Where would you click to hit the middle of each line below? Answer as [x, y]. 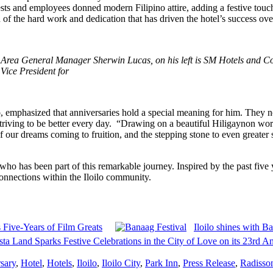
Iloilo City [121, 263]
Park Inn [161, 263]
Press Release [209, 263]
